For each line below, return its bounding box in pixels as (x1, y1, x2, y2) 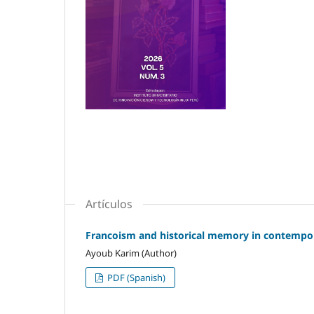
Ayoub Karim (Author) (86, 246, 177, 259)
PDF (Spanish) (105, 271, 166, 284)
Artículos (86, 196, 132, 212)
